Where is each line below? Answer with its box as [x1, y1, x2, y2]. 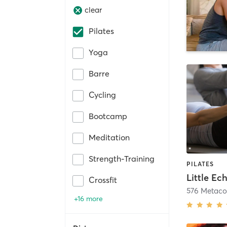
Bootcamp [89, 110, 127, 121]
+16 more [74, 194, 103, 203]
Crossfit [89, 174, 117, 185]
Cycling [89, 89, 116, 100]
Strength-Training [89, 153, 155, 164]
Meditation [89, 132, 130, 142]
